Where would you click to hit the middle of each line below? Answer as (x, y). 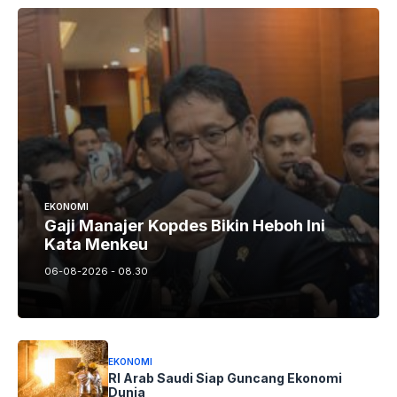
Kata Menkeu (96, 244)
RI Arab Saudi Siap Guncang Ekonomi (225, 378)
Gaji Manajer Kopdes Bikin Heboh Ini (185, 225)
